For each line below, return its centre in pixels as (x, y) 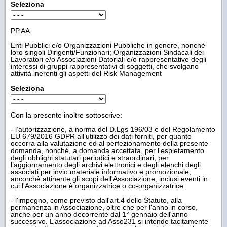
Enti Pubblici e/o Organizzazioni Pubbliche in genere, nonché (108, 45)
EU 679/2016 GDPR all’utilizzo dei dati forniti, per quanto (101, 136)
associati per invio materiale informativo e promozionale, (101, 172)
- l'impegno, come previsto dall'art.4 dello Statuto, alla (96, 200)
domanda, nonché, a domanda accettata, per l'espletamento (107, 150)
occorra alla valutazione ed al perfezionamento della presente (109, 143)
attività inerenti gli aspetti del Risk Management (86, 73)
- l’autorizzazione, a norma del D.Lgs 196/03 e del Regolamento (113, 129)
